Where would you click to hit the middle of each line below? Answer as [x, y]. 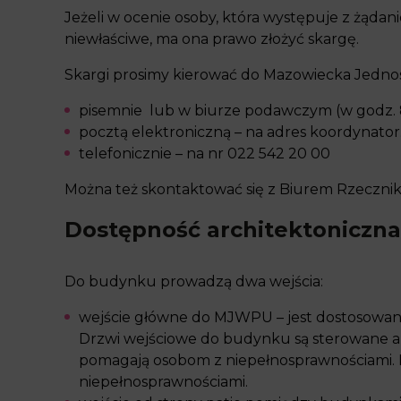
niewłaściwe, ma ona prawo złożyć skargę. [212, 39]
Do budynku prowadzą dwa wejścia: [194, 282]
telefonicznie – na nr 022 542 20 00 [205, 154]
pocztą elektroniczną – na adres [194, 132]
